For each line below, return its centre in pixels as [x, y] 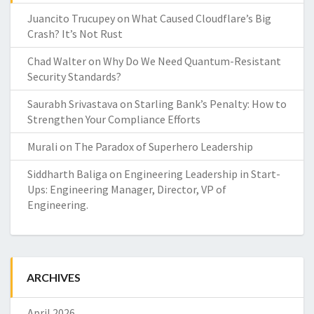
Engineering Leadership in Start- [202, 173]
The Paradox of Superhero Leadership [164, 146]
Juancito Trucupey [71, 18]
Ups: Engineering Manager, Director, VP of [127, 189]
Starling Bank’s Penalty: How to [211, 103]
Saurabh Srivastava [73, 103]
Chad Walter [57, 61]
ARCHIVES [54, 277]
